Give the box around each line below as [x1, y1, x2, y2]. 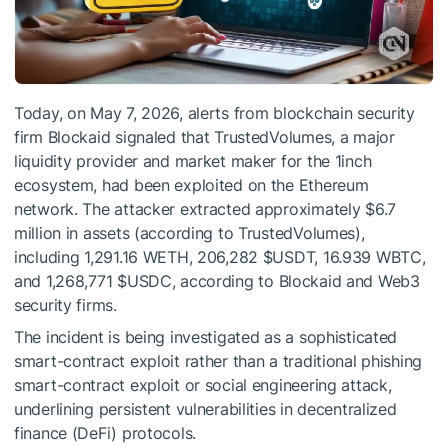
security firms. [14, 295, 117, 316]
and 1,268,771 [14, 271, 118, 292]
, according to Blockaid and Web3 [171, 271, 420, 292]
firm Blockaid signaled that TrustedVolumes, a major [14, 127, 395, 148]
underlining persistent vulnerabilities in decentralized [14, 399, 397, 420]
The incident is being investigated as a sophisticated [14, 327, 398, 348]
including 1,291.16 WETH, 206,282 [14, 247, 263, 268]
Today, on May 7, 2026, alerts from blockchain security [14, 103, 415, 124]
